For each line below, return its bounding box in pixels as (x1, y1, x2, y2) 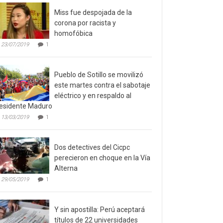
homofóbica (54, 29, 93, 38)
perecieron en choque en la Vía (54, 154, 150, 162)
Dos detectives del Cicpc (54, 143, 130, 152)
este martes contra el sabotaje (54, 81, 150, 90)
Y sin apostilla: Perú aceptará (54, 206, 145, 214)
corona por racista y (54, 19, 116, 27)
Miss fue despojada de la (54, 8, 132, 17)
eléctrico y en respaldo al (54, 92, 131, 100)
